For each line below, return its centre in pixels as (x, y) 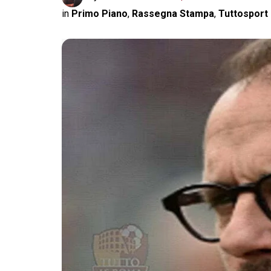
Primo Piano (100, 14)
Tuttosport (243, 14)
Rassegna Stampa (173, 14)
